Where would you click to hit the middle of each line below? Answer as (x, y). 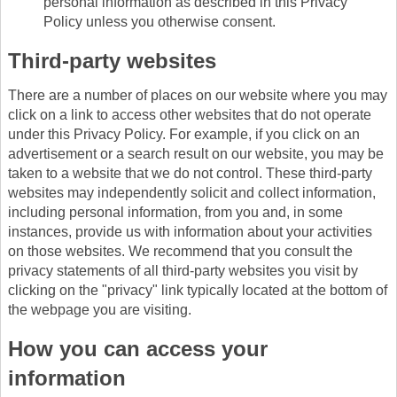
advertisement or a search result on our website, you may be (196, 153)
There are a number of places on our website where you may (198, 95)
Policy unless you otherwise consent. (160, 21)
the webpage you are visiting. (100, 309)
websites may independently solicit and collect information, (192, 192)
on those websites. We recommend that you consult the (180, 251)
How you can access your (138, 348)
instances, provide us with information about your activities (190, 231)
